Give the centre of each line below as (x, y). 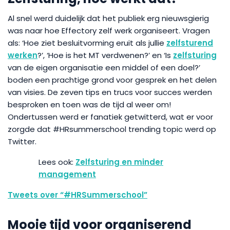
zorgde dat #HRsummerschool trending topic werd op (112, 129)
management (67, 174)
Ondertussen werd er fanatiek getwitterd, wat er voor (110, 117)
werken (23, 55)
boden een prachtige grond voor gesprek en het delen (112, 80)
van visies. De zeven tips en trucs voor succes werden (110, 92)
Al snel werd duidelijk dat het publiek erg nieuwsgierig (108, 18)
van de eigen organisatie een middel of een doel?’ (104, 68)
